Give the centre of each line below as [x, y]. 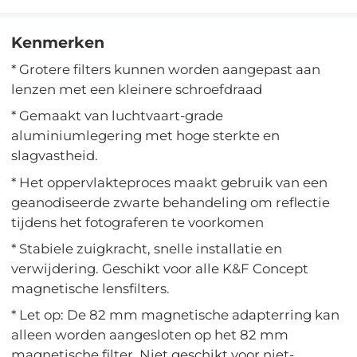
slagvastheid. [55, 156]
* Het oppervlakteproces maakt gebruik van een [170, 182]
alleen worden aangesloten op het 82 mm [150, 335]
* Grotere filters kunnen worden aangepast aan [166, 69]
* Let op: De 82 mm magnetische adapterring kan [176, 315]
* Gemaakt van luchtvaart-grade [118, 116]
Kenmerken [58, 42]
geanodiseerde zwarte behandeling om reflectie [171, 202]
